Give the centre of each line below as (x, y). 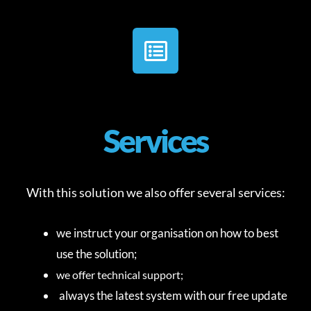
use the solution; (96, 253)
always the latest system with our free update (173, 295)
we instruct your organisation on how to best (167, 233)
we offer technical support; (120, 274)
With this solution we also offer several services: (155, 193)
